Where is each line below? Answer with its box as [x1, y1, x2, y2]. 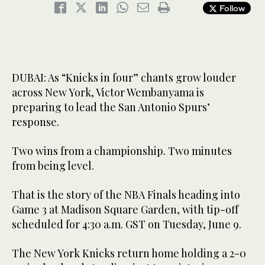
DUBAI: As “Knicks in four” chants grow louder [12, 70, 236, 85]
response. [12, 115, 59, 130]
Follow [217, 3, 245, 14]
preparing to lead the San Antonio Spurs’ [12, 100, 210, 115]
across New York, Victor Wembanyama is [12, 85, 204, 100]
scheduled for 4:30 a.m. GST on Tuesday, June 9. [12, 217, 241, 232]
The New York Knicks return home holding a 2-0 [12, 246, 246, 261]
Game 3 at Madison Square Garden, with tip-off [12, 202, 238, 217]
